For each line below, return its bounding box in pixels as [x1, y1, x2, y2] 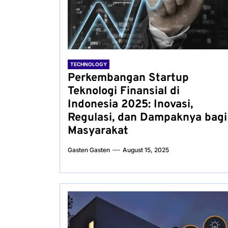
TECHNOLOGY [70, 61, 107, 67]
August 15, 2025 [123, 146, 169, 154]
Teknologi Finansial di [68, 84, 180, 98]
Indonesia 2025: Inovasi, [68, 98, 193, 111]
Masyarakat [68, 124, 128, 138]
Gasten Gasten [68, 146, 110, 154]
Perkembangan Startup [68, 71, 189, 85]
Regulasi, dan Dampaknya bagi [68, 111, 227, 125]
